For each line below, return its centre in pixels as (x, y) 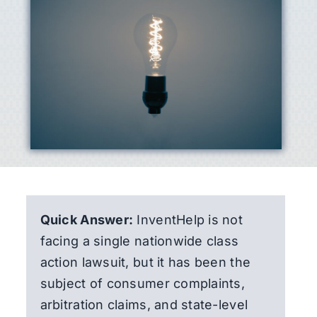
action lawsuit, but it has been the (145, 262)
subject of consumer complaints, (143, 283)
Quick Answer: (87, 219)
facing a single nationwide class (139, 241)
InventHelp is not (188, 219)
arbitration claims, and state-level (144, 304)
